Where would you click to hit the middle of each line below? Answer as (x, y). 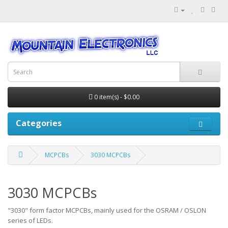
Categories (39, 123)
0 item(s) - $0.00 (117, 97)
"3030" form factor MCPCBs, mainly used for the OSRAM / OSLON (107, 210)
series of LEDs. (31, 220)
